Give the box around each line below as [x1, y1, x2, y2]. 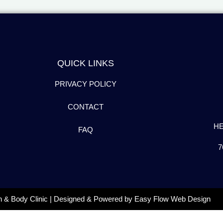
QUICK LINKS [57, 58, 114, 68]
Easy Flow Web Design [134, 194, 211, 203]
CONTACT [67, 102, 104, 111]
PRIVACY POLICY [54, 79, 116, 88]
